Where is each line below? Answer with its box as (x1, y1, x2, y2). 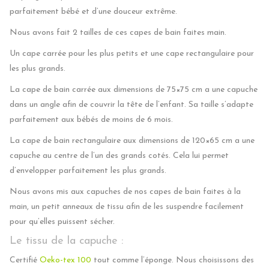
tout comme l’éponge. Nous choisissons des (91, 255, 254, 265)
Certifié (10, 255, 40, 265)
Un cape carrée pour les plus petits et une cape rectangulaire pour (10, 49, 254, 58)
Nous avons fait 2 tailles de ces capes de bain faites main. (10, 28, 226, 37)
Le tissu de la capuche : (10, 235, 123, 247)
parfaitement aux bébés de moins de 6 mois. (10, 115, 173, 124)
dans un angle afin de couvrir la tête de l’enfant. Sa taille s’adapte (10, 100, 253, 109)
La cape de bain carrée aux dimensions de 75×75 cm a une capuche (10, 85, 258, 94)
